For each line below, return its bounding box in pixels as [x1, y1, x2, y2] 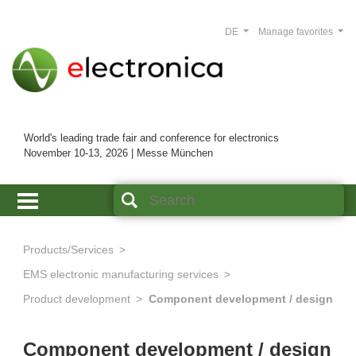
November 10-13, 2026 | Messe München [24, 147, 213, 160]
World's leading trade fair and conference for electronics [24, 132, 279, 145]
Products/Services [23, 243, 114, 257]
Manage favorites [257, 26, 335, 37]
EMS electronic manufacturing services [23, 268, 219, 281]
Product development [23, 292, 130, 306]
